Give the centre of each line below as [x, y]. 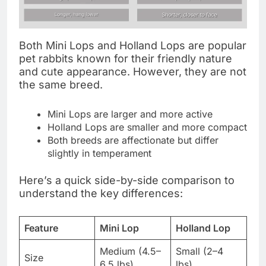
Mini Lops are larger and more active [130, 114]
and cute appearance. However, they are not [133, 72]
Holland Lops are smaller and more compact [147, 127]
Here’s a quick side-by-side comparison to [127, 180]
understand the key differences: [101, 194]
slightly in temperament [99, 153]
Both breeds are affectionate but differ [133, 140]
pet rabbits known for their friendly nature [126, 59]
